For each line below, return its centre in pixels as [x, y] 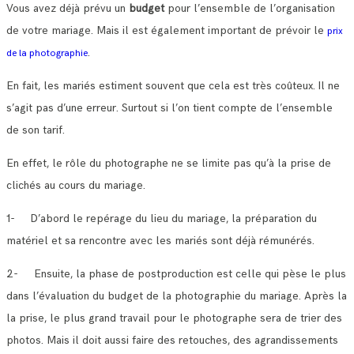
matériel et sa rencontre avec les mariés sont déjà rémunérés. [160, 240]
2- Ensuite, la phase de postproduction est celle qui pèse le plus [176, 273]
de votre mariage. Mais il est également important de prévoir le [167, 30]
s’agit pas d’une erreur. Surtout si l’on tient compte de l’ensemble [169, 107]
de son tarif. [36, 130]
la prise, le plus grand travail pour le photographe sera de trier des [174, 318]
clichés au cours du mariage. [76, 185]
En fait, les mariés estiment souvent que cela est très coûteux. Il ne [173, 85]
